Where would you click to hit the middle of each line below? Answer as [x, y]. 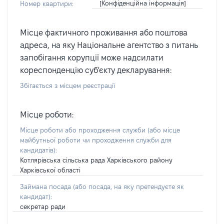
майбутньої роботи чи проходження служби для [96, 140]
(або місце [164, 130]
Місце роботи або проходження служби [84, 130]
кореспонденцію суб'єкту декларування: [96, 70]
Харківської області [50, 170]
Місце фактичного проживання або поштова [104, 33]
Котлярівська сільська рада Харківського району [96, 160]
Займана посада [46, 186]
